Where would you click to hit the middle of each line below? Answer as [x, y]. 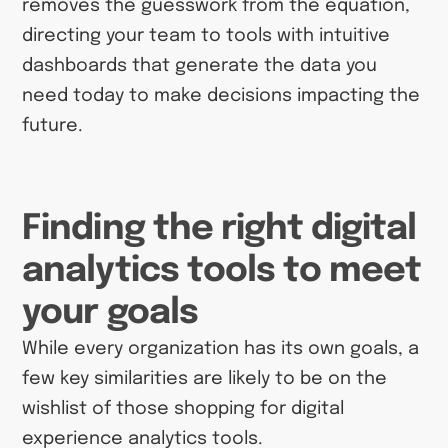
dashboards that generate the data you [200, 65]
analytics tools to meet [221, 271]
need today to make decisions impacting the [221, 95]
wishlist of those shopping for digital [183, 409]
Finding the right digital [219, 229]
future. [53, 125]
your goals [110, 313]
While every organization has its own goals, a [221, 349]
